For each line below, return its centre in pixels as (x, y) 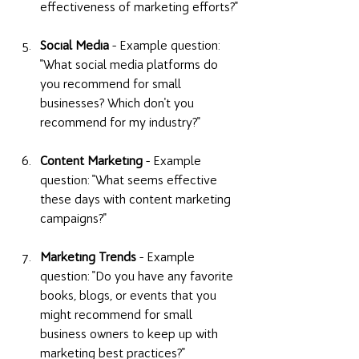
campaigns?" (75, 219)
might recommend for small (118, 315)
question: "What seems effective (130, 180)
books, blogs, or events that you (130, 296)
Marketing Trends (88, 257)
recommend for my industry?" (122, 123)
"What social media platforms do (131, 65)
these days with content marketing (137, 200)
